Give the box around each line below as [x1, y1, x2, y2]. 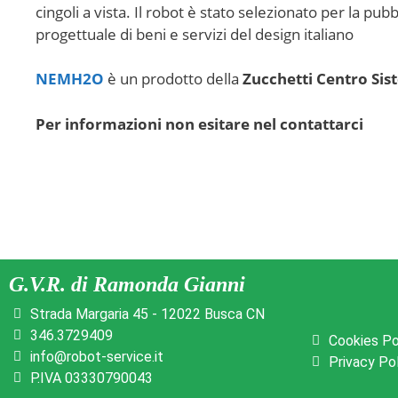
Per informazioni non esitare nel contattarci [36, 113, 363, 134]
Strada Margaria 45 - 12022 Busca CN [29, 305, 265, 322]
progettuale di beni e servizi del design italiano [36, 23, 354, 44]
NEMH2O [36, 68, 104, 89]
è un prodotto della [104, 68, 243, 89]
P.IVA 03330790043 [29, 369, 153, 386]
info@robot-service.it [29, 347, 163, 365]
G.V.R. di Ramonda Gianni [9, 272, 245, 296]
